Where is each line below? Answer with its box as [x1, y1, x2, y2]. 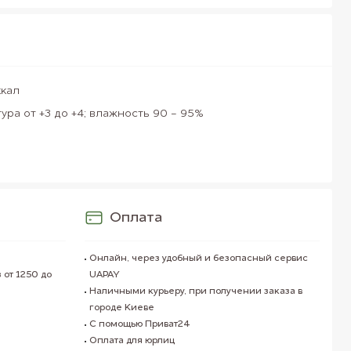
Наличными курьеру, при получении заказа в [89, 287, 303, 296]
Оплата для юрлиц [89, 336, 175, 346]
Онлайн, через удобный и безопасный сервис [89, 254, 309, 263]
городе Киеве [89, 303, 155, 313]
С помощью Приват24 [89, 320, 191, 329]
